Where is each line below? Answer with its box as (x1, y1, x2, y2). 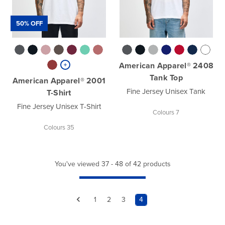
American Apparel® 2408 (119, 60, 213, 72)
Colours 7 (153, 107, 180, 118)
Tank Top (149, 72, 183, 84)
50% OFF (16, 19, 43, 29)
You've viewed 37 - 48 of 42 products (54, 159, 171, 170)
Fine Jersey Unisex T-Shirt (17, 101, 101, 113)
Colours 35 (43, 123, 74, 133)
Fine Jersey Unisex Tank (127, 86, 206, 97)
